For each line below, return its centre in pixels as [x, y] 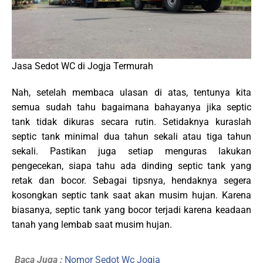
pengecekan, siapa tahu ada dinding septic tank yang [131, 166]
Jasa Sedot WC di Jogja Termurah [82, 66]
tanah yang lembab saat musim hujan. [92, 225]
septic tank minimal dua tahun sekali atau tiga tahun [131, 136]
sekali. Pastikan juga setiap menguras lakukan [131, 151]
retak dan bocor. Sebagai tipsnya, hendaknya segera [131, 181]
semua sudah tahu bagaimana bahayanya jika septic [131, 107]
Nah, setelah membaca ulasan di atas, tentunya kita [131, 92]
